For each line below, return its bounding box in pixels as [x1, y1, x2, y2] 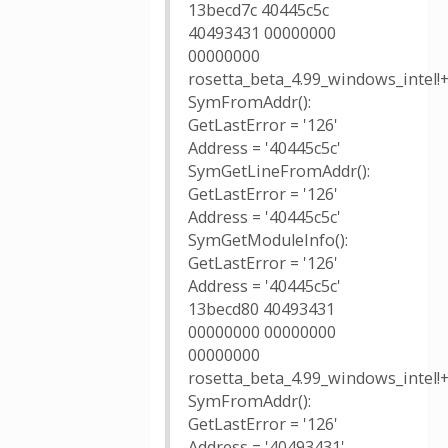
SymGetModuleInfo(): [188, 229, 348, 251]
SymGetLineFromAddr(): [188, 160, 370, 182]
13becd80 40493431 [188, 298, 335, 320]
